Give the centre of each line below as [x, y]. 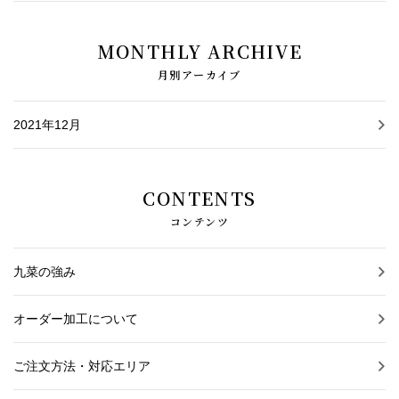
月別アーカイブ [199, 75]
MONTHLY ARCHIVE [199, 52]
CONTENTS [199, 199]
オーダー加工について [76, 319]
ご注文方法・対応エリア [82, 366]
